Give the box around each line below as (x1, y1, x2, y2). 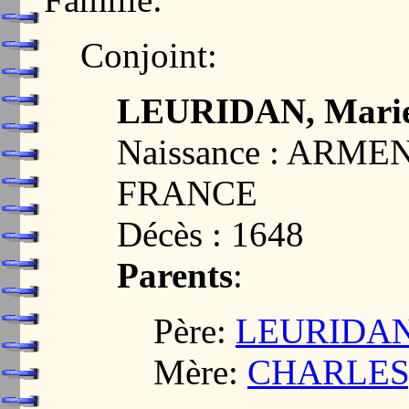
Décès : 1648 (117, 215, 304, 255)
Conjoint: (80, 36, 217, 76)
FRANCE (117, 173, 257, 214)
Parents (117, 256, 233, 296)
